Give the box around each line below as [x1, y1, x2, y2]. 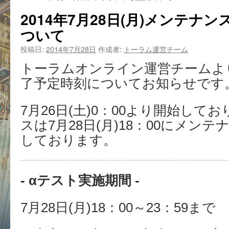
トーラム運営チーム [124, 43, 188, 54]
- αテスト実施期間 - [20, 173, 140, 188]
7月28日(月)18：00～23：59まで [20, 200, 216, 215]
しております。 [20, 133, 117, 147]
